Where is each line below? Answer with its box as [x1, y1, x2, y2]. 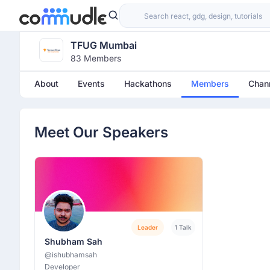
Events [78, 78, 105, 89]
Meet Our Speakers [34, 124, 168, 141]
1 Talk [175, 224, 192, 231]
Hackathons [124, 78, 172, 89]
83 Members [71, 53, 121, 63]
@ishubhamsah [45, 250, 97, 259]
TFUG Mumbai [71, 39, 137, 51]
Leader [137, 224, 158, 231]
